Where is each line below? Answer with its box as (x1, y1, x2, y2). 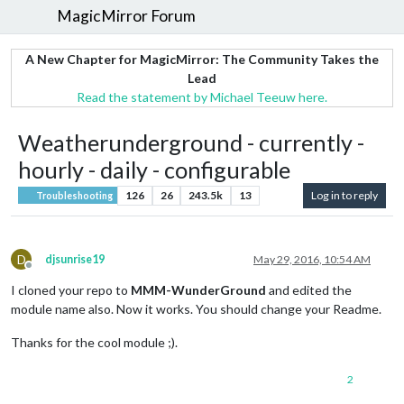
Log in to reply (311, 188, 378, 202)
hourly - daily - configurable (18, 155, 290, 183)
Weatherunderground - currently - (18, 128, 364, 156)
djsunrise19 (45, 252, 105, 266)
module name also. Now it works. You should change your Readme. (11, 300, 381, 317)
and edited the (266, 281, 352, 298)
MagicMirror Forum (57, 6, 197, 26)
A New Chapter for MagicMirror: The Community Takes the (25, 50, 379, 67)
